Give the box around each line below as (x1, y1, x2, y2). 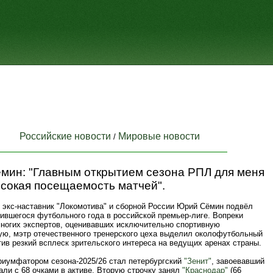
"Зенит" (184, 257, 211, 266)
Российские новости (19, 131, 111, 141)
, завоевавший (211, 257, 264, 266)
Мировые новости (118, 131, 200, 141)
